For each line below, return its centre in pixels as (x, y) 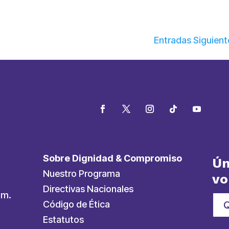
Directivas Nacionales (88, 189)
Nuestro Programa (82, 174)
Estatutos (64, 220)
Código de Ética (77, 204)
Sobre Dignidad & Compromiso (113, 158)
